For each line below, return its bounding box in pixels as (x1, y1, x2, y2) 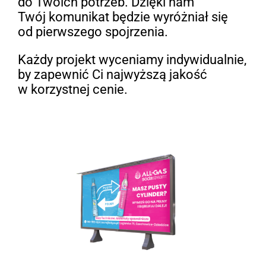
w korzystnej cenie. (17, 82, 128, 97)
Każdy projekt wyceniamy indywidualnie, (17, 52, 246, 68)
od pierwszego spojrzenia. (17, 24, 168, 40)
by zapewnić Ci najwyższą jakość (17, 67, 207, 83)
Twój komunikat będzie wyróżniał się (17, 9, 228, 25)
